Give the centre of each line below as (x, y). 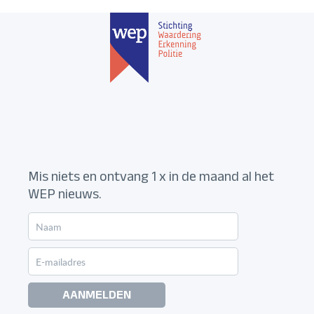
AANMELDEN (97, 297)
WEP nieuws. (65, 197)
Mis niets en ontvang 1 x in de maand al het (151, 179)
